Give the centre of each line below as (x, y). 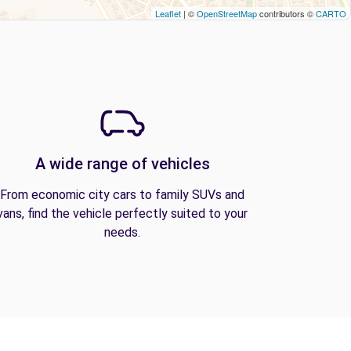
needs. (122, 232)
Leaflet (168, 13)
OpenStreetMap (227, 13)
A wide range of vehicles (122, 164)
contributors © (286, 13)
